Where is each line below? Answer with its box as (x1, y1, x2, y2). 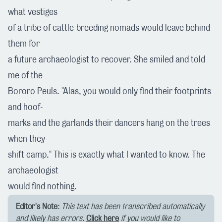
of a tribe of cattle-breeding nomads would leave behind (8, 23, 210, 33)
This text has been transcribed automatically (61, 202, 205, 211)
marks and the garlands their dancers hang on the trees (8, 118, 210, 128)
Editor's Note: (16, 202, 59, 211)
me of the (8, 71, 43, 80)
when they (8, 134, 45, 144)
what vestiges (8, 7, 57, 17)
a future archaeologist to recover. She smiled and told (8, 55, 205, 64)
